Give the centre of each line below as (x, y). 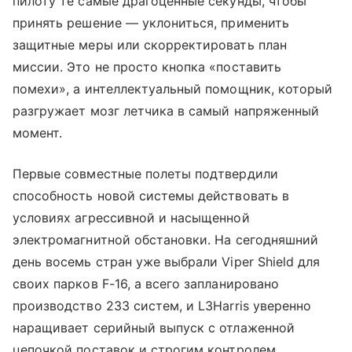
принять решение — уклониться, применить (151, 22)
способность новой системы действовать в (151, 195)
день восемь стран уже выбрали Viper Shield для (167, 261)
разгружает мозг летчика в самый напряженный (166, 110)
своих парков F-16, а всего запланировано (146, 283)
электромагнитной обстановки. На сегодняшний (166, 239)
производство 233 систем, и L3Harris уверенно (162, 305)
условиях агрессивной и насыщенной (131, 217)
